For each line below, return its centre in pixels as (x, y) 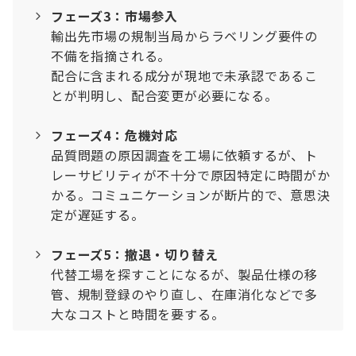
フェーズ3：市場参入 (115, 16)
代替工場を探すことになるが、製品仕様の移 (184, 274)
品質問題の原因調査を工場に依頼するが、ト (185, 155)
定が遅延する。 (98, 215)
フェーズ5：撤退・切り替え (135, 254)
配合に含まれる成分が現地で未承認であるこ (184, 75)
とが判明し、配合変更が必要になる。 (164, 95)
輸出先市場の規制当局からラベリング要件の (184, 36)
